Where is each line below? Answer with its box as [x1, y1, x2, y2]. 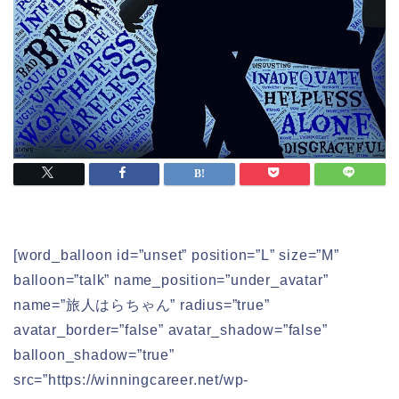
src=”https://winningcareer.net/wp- [13, 372, 249, 388]
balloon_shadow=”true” [13, 347, 175, 363]
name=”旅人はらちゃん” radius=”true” [13, 297, 270, 313]
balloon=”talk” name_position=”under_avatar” [13, 273, 329, 289]
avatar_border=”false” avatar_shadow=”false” [13, 322, 328, 338]
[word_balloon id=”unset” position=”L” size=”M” [13, 248, 339, 264]
